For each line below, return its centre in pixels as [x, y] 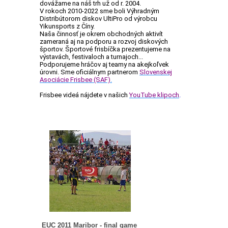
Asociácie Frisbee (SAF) [75, 80]
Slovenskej [156, 72]
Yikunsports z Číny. [67, 26]
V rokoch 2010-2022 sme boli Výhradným [99, 11]
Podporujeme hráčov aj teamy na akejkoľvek [104, 64]
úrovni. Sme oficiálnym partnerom [90, 72]
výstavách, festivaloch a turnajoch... [91, 57]
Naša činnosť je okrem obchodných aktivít [101, 34]
